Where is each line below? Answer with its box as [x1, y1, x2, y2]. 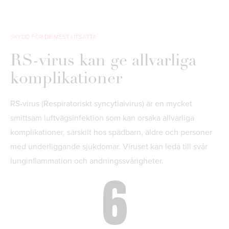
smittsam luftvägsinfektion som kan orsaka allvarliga [10, 111, 194, 124]
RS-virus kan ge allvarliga [10, 53, 196, 70]
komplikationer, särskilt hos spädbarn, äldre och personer [10, 126, 212, 138]
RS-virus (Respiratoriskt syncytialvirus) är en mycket [10, 97, 192, 109]
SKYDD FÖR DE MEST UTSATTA [10, 32, 97, 41]
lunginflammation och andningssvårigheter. [10, 154, 164, 167]
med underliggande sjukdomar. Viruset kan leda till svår [10, 140, 208, 152]
